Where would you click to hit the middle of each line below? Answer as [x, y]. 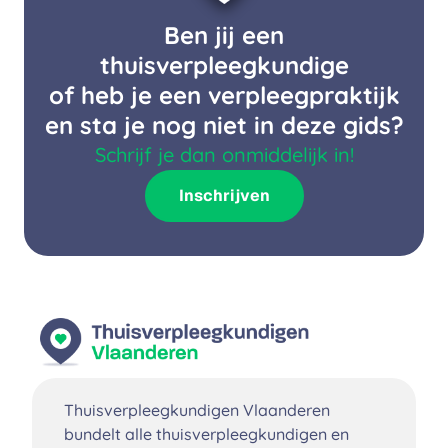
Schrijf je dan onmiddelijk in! [224, 154]
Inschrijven [224, 195]
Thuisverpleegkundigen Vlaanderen [197, 409]
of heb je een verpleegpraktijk [224, 95]
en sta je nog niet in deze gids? [224, 125]
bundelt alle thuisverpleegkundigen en [206, 433]
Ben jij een [224, 35]
